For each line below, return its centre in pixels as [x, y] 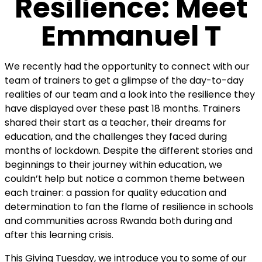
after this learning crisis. [59, 235]
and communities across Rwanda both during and [118, 220]
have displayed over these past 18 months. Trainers [123, 108]
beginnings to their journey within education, [106, 164]
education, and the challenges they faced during [116, 136]
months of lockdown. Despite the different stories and [129, 150]
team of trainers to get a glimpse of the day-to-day [124, 80]
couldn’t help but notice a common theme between [125, 178]
